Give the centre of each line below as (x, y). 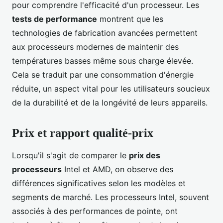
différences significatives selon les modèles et (99, 183)
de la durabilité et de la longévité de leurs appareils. (110, 103)
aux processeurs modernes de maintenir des (95, 47)
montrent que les (130, 19)
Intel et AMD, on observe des (117, 169)
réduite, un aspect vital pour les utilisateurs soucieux (111, 89)
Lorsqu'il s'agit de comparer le (70, 156)
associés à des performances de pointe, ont (95, 211)
